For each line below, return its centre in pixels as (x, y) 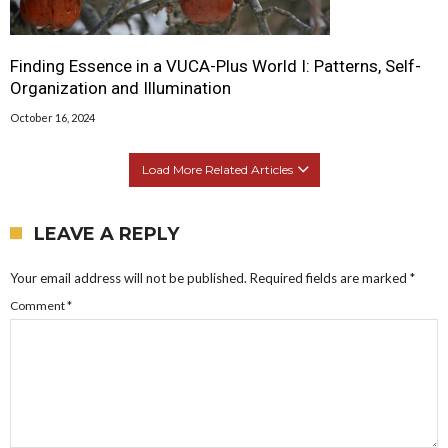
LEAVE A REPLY (106, 233)
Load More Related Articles (217, 169)
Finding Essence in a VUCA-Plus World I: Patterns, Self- (215, 65)
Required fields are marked (330, 277)
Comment (38, 305)
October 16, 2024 (52, 117)
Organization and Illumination (120, 87)
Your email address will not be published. (128, 277)
